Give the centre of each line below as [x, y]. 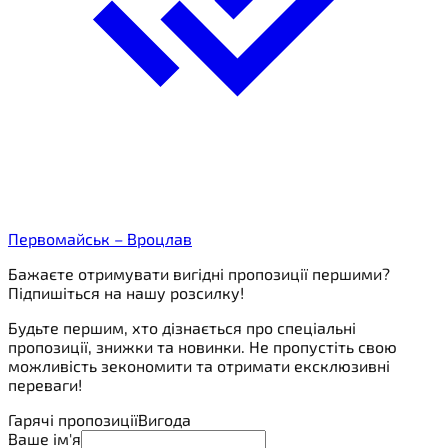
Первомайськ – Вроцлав [100, 239]
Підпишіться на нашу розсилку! [126, 293]
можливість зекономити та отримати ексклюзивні [199, 366]
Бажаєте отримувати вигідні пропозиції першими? [199, 274]
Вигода [164, 420]
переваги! [45, 385]
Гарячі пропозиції [73, 420]
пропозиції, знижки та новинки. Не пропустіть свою [202, 347]
